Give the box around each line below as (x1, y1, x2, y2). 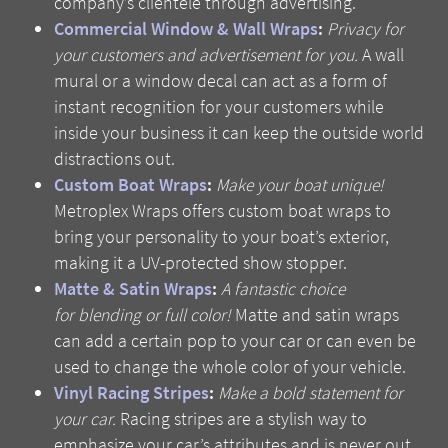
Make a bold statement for (218, 381, 404, 406)
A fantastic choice (217, 277, 346, 302)
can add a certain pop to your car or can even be (54, 329, 417, 354)
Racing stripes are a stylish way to (116, 407, 368, 432)
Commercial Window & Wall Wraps (54, 17, 319, 42)
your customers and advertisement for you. (54, 43, 359, 68)
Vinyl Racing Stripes (54, 381, 210, 406)
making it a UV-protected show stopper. (54, 251, 348, 276)
